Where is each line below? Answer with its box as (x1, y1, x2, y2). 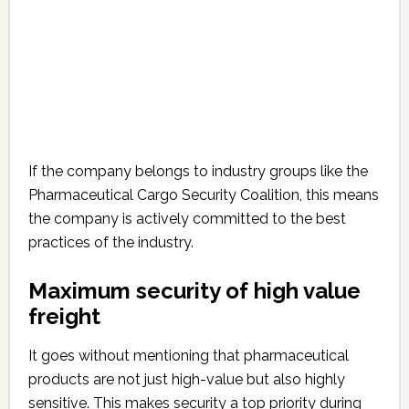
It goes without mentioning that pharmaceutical (27, 347, 349, 364)
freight (27, 303, 100, 330)
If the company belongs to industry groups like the (27, 163, 368, 180)
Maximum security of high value (27, 278, 361, 304)
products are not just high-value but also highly (27, 371, 345, 388)
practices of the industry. (27, 234, 194, 251)
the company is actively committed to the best (27, 210, 346, 227)
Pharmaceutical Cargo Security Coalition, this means (27, 186, 379, 204)
